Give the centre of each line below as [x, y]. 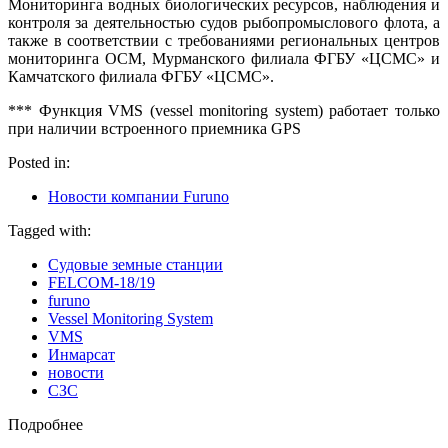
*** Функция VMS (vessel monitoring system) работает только [224, 111]
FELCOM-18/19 [101, 283]
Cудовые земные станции [135, 265]
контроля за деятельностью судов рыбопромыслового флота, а [224, 23]
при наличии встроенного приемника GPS [154, 129]
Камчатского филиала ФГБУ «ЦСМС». [141, 77]
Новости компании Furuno [138, 197]
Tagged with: [49, 231]
